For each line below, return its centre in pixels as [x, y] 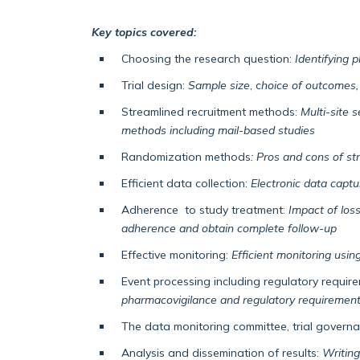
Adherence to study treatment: [205, 210]
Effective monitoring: [176, 255]
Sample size [219, 85]
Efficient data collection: [186, 183]
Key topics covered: [144, 32]
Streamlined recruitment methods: [211, 112]
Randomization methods [186, 157]
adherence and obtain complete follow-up [229, 228]
